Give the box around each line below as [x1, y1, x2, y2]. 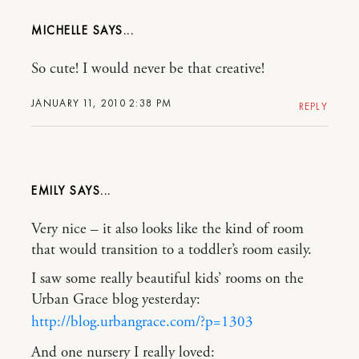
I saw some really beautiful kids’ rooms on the [31, 268, 304, 288]
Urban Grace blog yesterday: [31, 289, 200, 309]
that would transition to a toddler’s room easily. [31, 240, 312, 260]
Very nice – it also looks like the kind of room [31, 219, 304, 239]
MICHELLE [31, 22, 88, 38]
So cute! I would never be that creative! [31, 58, 264, 79]
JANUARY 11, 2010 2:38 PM [31, 95, 172, 110]
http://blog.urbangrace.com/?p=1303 [31, 312, 253, 332]
